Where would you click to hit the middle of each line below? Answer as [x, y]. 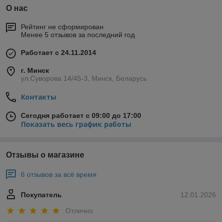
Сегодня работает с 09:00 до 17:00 [81, 116]
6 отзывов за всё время [59, 175]
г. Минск [35, 71]
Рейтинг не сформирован [62, 27]
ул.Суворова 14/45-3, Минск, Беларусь [84, 79]
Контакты [39, 97]
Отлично [79, 210]
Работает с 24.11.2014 [58, 53]
